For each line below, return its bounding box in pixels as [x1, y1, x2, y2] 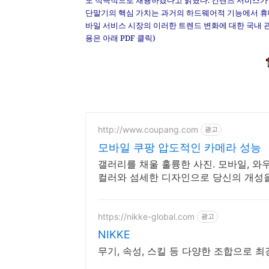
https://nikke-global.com [98, 211, 195, 222]
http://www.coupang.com [98, 124, 198, 135]
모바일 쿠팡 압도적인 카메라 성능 [98, 141, 261, 154]
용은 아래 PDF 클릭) [85, 32, 156, 43]
